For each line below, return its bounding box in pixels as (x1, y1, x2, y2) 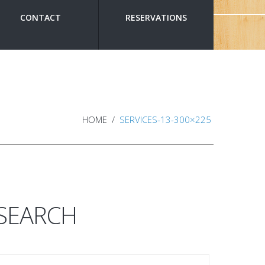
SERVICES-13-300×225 (119, 114, 211, 125)
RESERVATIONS (125, 12, 187, 23)
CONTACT (20, 12, 61, 23)
